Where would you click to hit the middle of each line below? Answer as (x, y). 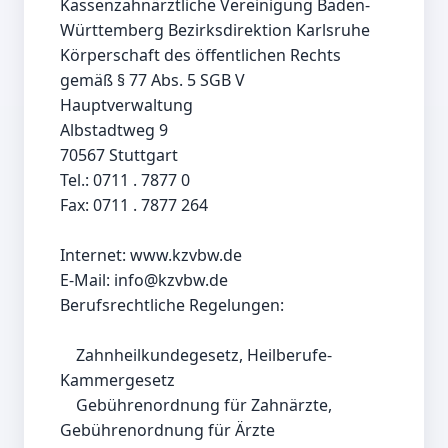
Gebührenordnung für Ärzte (167, 430)
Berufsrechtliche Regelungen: (172, 305)
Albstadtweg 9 (114, 130)
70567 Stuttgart (119, 155)
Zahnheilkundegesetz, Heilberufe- (68, 355)
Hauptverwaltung (126, 105)
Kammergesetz (117, 380)
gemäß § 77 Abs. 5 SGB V (152, 80)
